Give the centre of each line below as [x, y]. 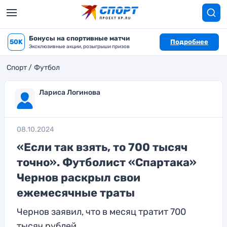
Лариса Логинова [70, 92]
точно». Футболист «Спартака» [107, 162]
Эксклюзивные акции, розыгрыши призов [79, 47]
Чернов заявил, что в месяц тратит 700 [101, 212]
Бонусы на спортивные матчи [79, 38]
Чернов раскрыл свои [79, 178]
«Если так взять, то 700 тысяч [102, 147]
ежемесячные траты [76, 193]
